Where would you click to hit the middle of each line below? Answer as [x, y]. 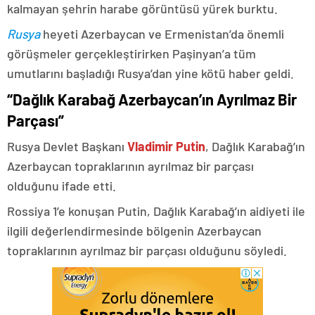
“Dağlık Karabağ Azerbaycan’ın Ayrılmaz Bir [152, 99]
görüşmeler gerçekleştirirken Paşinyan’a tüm [131, 53]
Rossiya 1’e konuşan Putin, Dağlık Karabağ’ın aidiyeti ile [156, 211]
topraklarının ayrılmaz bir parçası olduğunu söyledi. [147, 250]
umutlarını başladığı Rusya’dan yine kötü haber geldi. [150, 73]
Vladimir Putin [166, 146]
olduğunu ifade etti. [62, 185]
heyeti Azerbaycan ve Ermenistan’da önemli [162, 33]
